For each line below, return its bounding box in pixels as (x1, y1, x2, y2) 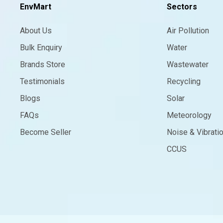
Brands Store (20, 59, 65, 69)
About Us (20, 25, 52, 35)
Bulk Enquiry (20, 42, 62, 52)
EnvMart (20, 1, 51, 11)
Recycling (166, 76, 201, 86)
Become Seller (20, 127, 71, 137)
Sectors (166, 1, 197, 11)
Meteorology (166, 110, 212, 120)
